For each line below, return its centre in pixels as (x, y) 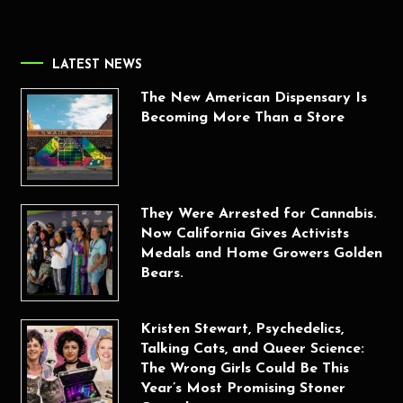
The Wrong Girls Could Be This (244, 369)
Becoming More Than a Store (242, 118)
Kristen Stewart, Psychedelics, (242, 330)
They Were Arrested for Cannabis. (258, 214)
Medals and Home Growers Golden (261, 253)
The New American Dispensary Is (253, 99)
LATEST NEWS (98, 66)
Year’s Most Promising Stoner (242, 389)
